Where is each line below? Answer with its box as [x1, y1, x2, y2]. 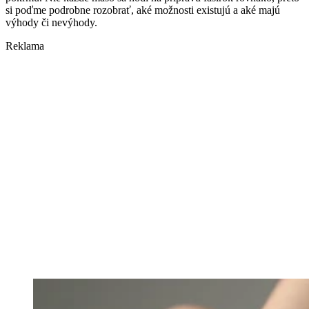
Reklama [6, 40, 44, 52]
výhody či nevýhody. [6, 17, 97, 29]
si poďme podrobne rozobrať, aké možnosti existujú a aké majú [6, 4, 280, 17]
